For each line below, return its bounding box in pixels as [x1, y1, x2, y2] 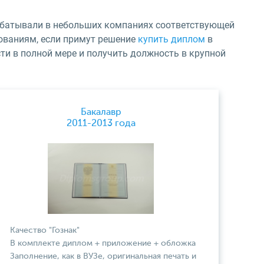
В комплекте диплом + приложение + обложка [10, 239, 196, 247]
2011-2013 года [66, 118, 136, 128]
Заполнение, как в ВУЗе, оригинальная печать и [10, 252, 196, 260]
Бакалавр [80, 107, 121, 117]
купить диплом [138, 34, 205, 45]
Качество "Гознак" [10, 226, 80, 235]
